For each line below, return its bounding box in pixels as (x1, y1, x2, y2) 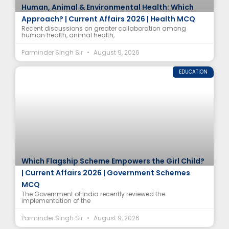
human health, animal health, (21, 31, 114, 40)
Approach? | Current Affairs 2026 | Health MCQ (21, 14, 195, 25)
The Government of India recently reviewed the (21, 190, 165, 199)
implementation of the (21, 196, 90, 205)
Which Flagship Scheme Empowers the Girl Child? (21, 156, 204, 167)
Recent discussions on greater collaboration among (21, 24, 186, 33)
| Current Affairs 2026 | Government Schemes (21, 168, 190, 178)
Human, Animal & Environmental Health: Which (21, 2, 194, 13)
